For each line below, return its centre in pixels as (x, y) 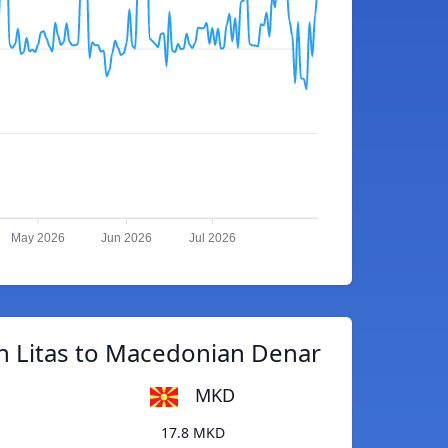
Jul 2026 (212, 238)
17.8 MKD (192, 433)
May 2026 (38, 238)
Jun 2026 (127, 238)
